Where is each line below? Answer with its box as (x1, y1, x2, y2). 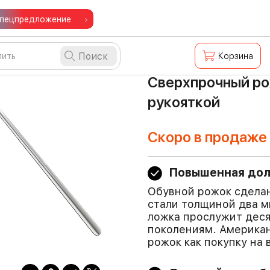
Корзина (218, 51, 253, 61)
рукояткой (147, 93, 220, 111)
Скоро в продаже (147, 128, 267, 146)
